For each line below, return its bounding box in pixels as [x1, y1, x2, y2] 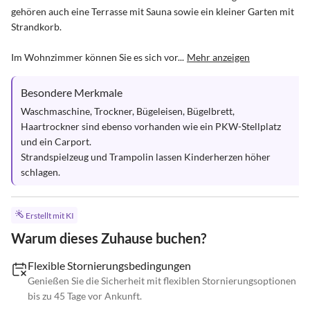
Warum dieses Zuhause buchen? [11, 230, 206, 247]
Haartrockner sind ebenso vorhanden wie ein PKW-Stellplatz [21, 120, 283, 132]
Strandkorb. [11, 21, 62, 33]
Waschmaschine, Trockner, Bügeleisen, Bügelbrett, [21, 105, 237, 117]
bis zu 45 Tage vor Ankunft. [28, 290, 142, 302]
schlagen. [21, 166, 60, 178]
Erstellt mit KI [25, 210, 74, 221]
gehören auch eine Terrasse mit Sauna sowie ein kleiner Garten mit [11, 6, 296, 17]
